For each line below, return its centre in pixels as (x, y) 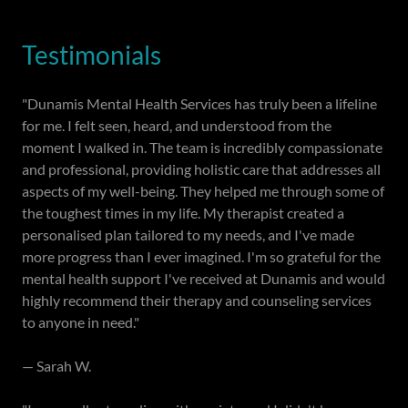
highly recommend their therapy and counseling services (197, 300)
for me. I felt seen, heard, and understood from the (177, 125)
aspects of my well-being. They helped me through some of (203, 190)
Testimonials (92, 54)
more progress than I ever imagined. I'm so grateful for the (201, 256)
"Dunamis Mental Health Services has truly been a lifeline (199, 103)
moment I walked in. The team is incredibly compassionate (202, 147)
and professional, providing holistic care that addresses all (201, 168)
